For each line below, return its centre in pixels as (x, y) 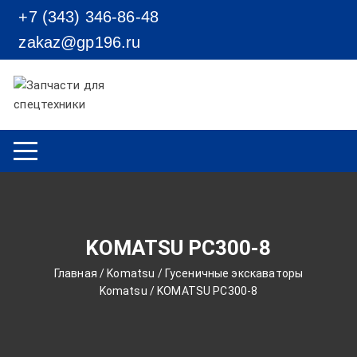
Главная (75, 273)
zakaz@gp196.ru (77, 42)
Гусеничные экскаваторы (234, 273)
